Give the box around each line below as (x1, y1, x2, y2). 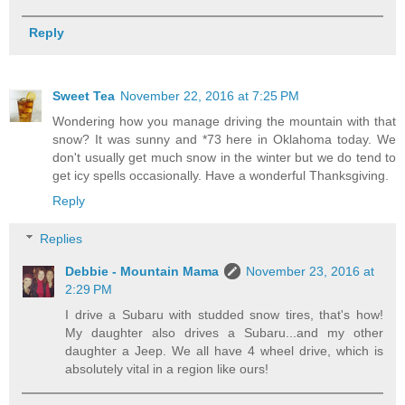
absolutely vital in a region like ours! (65, 361, 269, 376)
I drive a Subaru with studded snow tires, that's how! (65, 306, 383, 322)
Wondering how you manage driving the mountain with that (52, 114, 396, 129)
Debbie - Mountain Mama (65, 263, 220, 278)
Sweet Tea (52, 89, 115, 104)
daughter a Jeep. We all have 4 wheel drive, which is (65, 343, 383, 358)
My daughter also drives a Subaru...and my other (65, 325, 383, 340)
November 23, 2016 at (246, 263, 375, 278)
